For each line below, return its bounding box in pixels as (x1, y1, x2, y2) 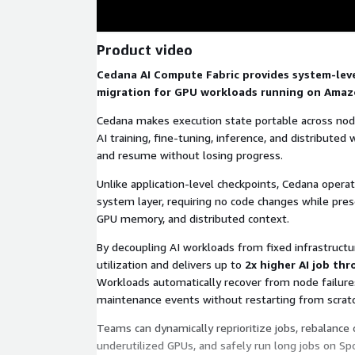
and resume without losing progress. (97, 148, 283, 162)
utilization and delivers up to (97, 258, 245, 271)
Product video (97, 40, 193, 59)
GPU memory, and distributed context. (97, 212, 289, 225)
